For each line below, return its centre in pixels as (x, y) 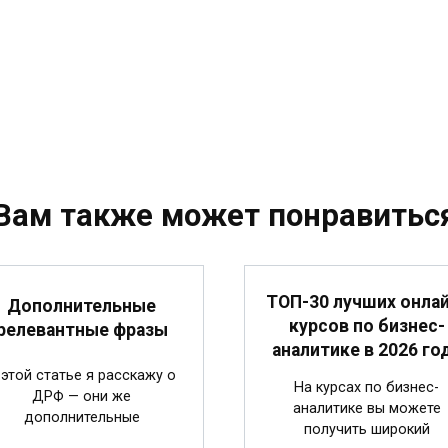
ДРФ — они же (81, 396)
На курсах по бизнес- (366, 387)
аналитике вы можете (366, 408)
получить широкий (366, 429)
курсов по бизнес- (366, 325)
